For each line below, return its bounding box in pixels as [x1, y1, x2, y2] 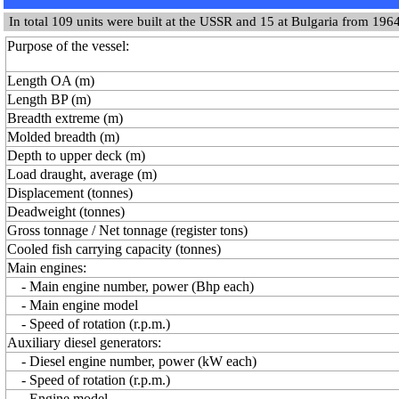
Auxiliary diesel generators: [7, 335, 161, 350]
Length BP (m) [7, 92, 91, 107]
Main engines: [7, 260, 86, 275]
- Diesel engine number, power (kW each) [7, 354, 256, 369]
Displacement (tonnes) [7, 185, 133, 200]
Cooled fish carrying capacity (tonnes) [7, 241, 221, 256]
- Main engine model [7, 297, 138, 313]
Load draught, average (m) [7, 167, 157, 182]
